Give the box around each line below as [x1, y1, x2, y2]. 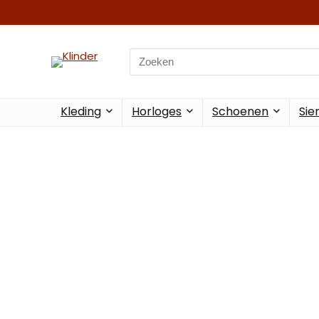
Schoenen [212, 103, 268, 120]
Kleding [61, 103, 101, 120]
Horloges [132, 103, 182, 120]
